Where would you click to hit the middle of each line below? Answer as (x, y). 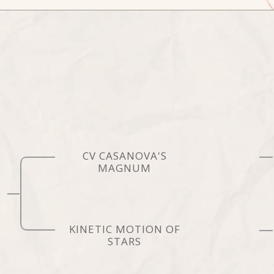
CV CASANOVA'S (124, 155)
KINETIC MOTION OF (124, 229)
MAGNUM (125, 168)
